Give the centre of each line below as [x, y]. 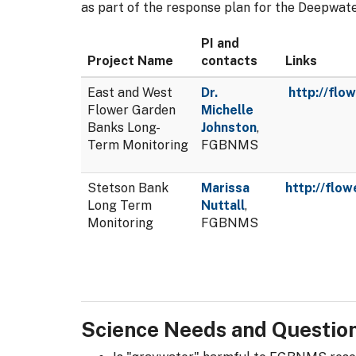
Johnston [229, 127]
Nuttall [223, 205]
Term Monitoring [138, 145]
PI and [220, 43]
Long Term [120, 205]
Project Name [130, 60]
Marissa [225, 188]
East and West [130, 92]
